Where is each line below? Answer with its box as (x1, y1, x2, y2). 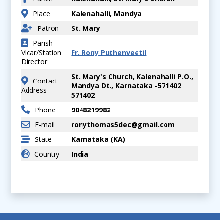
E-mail (35, 120, 55, 130)
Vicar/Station (21, 48, 62, 57)
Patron (37, 24, 59, 33)
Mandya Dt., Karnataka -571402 (71, 81, 182, 91)
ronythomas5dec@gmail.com (71, 120, 175, 130)
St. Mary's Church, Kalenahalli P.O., (71, 72, 193, 82)
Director (21, 57, 48, 67)
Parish (33, 38, 53, 48)
